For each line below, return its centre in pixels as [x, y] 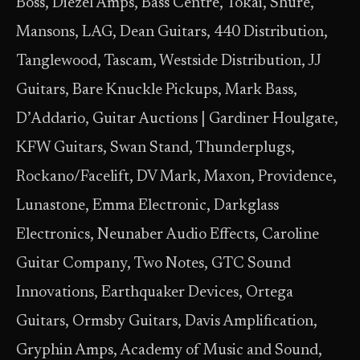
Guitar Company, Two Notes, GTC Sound [153, 264]
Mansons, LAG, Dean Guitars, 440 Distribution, [172, 33]
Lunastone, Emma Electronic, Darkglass [147, 206]
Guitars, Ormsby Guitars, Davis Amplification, [167, 322]
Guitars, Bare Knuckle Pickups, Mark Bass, [157, 90]
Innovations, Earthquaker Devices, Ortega [155, 293]
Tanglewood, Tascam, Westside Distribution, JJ [169, 61]
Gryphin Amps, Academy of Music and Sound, [169, 351]
